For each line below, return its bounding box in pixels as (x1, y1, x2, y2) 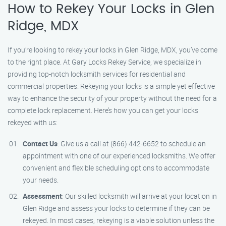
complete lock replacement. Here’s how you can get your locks (8, 105, 198, 115)
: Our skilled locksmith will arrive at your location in (62, 191, 217, 201)
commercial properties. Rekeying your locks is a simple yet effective (8, 81, 215, 91)
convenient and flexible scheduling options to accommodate (23, 163, 209, 173)
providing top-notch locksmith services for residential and (8, 69, 186, 79)
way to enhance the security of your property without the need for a (8, 93, 217, 103)
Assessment (23, 191, 62, 201)
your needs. (23, 175, 59, 185)
